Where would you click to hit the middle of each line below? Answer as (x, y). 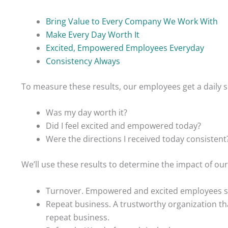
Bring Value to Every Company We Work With (132, 21)
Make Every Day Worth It (93, 34)
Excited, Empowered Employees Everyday (125, 48)
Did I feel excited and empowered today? (123, 126)
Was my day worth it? (87, 113)
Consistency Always (83, 61)
